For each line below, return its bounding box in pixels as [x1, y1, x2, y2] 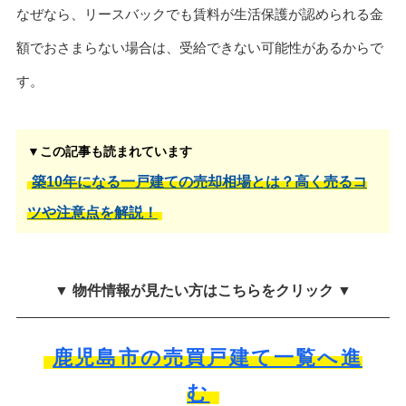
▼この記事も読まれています [26, 144, 192, 159]
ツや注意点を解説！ [26, 205, 158, 221]
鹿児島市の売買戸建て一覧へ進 [53, 346, 362, 370]
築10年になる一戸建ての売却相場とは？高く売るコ [31, 174, 367, 190]
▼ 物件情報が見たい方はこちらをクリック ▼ [54, 283, 352, 299]
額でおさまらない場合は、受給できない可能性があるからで [15, 39, 383, 55]
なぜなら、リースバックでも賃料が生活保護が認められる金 [15, 5, 383, 22]
